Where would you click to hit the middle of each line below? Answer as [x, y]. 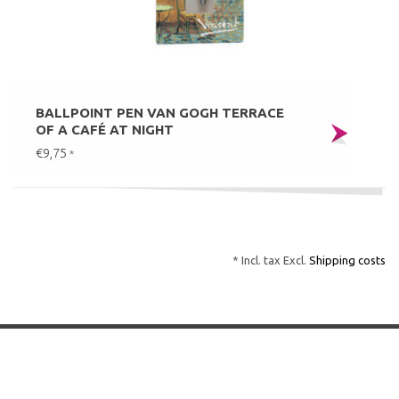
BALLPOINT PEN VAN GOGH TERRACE [160, 113]
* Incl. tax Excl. [271, 261]
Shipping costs [347, 261]
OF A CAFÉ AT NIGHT [105, 130]
